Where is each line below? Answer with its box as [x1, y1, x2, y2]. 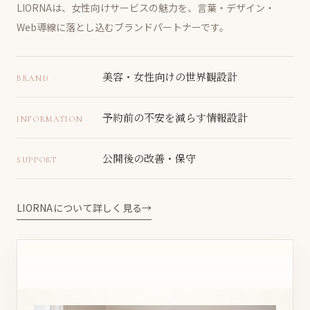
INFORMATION [17, 114, 84, 125]
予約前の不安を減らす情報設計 [102, 110, 248, 125]
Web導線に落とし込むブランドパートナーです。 [17, 20, 229, 35]
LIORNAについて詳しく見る [17, 201, 143, 215]
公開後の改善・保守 [102, 151, 196, 166]
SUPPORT [17, 155, 57, 165]
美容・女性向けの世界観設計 [102, 69, 237, 84]
